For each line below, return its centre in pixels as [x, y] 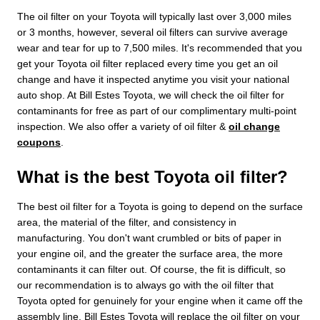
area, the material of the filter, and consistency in [127, 222]
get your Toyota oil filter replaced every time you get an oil [147, 63]
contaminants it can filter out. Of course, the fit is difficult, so [151, 269]
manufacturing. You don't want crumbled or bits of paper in [149, 237]
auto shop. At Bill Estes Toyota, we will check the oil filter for [151, 95]
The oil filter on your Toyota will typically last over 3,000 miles [154, 16]
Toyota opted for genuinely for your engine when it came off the [160, 300]
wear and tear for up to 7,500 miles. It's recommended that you [160, 47]
